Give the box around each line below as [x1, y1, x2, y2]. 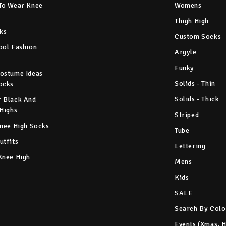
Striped [175, 110, 199, 120]
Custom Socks [175, 32, 221, 41]
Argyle [175, 48, 197, 57]
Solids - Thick [175, 95, 219, 104]
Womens [175, 1, 202, 10]
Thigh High [175, 17, 209, 26]
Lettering [175, 142, 206, 151]
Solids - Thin [175, 79, 215, 88]
